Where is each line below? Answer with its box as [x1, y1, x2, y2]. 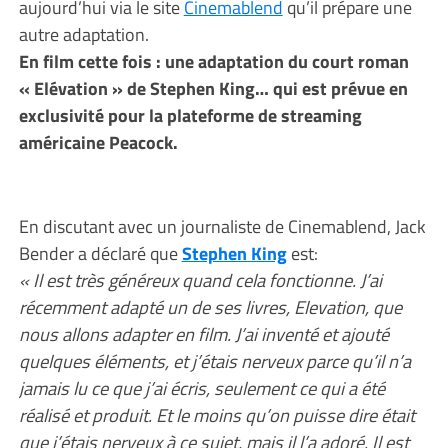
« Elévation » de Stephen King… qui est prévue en [18, 74, 408, 102]
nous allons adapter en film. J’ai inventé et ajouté [18, 320, 389, 348]
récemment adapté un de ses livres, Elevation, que [18, 293, 402, 321]
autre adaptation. [18, 20, 149, 48]
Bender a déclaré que [18, 239, 182, 267]
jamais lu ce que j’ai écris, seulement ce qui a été [18, 374, 385, 402]
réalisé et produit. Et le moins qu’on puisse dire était [18, 401, 415, 429]
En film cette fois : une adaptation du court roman [18, 47, 409, 75]
